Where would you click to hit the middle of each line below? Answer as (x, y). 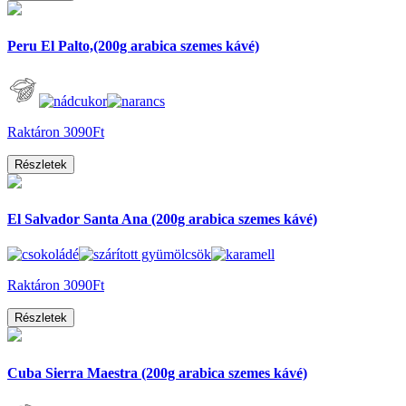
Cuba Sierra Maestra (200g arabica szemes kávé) (157, 372)
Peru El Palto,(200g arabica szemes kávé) (133, 46)
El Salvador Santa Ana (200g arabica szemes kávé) (162, 218)
